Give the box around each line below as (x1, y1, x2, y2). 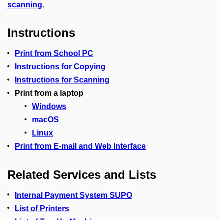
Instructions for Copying (15, 62, 106, 71)
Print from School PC (15, 49, 93, 58)
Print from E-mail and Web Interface (15, 142, 146, 151)
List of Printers (15, 204, 69, 213)
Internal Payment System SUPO (15, 191, 132, 199)
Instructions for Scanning (15, 76, 110, 84)
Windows (32, 102, 66, 111)
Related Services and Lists (7, 167, 156, 181)
